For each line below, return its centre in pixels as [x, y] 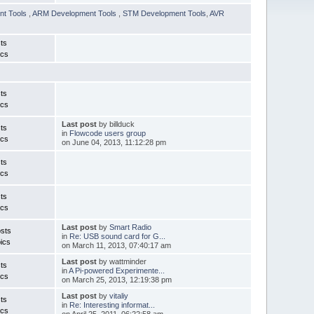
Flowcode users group [107, 133]
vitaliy [118, 295]
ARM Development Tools [76, 13]
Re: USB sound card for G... [117, 236]
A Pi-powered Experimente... [116, 270]
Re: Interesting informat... [112, 305]
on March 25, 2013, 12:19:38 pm [116, 279]
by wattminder [121, 261]
